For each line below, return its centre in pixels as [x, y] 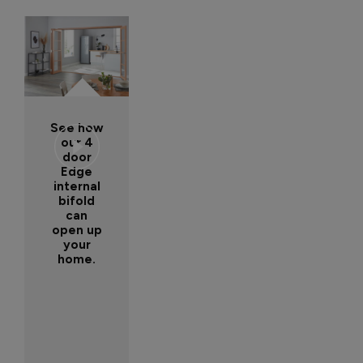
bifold [77, 201]
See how [77, 128]
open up [77, 231]
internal [77, 187]
